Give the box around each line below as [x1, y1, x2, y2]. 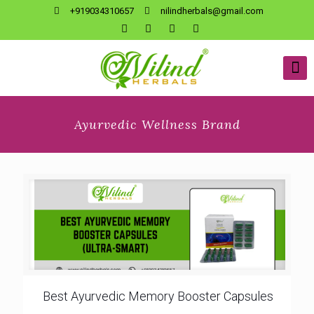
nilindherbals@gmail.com [161, 6, 264, 16]
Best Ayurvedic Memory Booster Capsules [43, 289, 273, 304]
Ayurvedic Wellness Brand [74, 116, 240, 132]
